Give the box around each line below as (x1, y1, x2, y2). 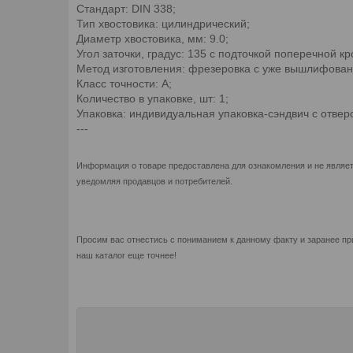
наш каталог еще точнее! (76, 250, 176, 260)
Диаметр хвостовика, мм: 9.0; (76, 32, 229, 45)
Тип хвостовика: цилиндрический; (76, 17, 250, 30)
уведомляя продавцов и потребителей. (76, 176, 232, 186)
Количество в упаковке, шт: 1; (76, 91, 229, 105)
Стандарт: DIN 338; (76, 2, 176, 15)
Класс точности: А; (76, 76, 172, 90)
